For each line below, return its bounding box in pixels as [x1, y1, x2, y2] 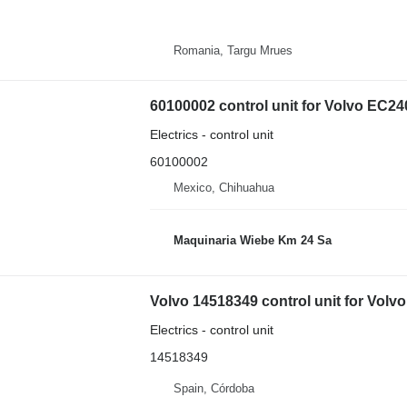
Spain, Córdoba [173, 381, 254, 395]
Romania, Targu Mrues [173, 43, 293, 57]
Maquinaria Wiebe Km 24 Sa [173, 233, 332, 247]
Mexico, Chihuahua [173, 181, 274, 195]
